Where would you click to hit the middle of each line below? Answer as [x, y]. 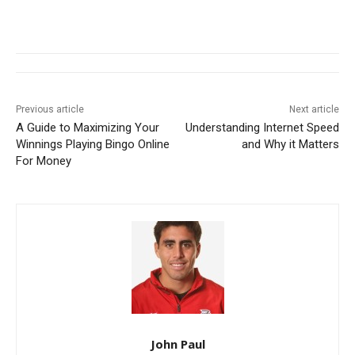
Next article [314, 110]
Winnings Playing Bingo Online [93, 145]
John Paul [177, 344]
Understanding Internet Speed [262, 128]
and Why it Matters [290, 145]
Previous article [50, 110]
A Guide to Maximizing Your [88, 128]
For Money [44, 161]
